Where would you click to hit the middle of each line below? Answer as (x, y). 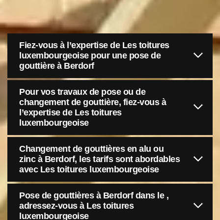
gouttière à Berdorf (57, 66)
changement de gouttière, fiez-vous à (93, 102)
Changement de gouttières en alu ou (91, 149)
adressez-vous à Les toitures (76, 206)
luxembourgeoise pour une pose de (90, 55)
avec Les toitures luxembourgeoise (89, 169)
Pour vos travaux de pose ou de (82, 92)
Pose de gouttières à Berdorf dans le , (94, 195)
